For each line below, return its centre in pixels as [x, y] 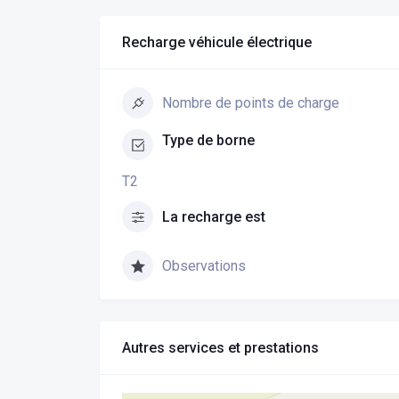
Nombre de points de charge [251, 103]
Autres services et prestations [220, 348]
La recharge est [214, 217]
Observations [204, 266]
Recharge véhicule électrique [217, 42]
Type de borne [208, 140]
